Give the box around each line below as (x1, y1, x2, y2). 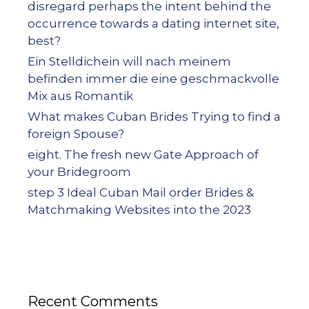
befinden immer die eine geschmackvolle (28, 72, 279, 86)
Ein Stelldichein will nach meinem (28, 54, 231, 68)
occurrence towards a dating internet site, (28, 17, 279, 30)
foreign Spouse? (28, 127, 124, 141)
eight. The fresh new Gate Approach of (28, 148, 259, 161)
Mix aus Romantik (28, 89, 133, 103)
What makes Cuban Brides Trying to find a (28, 110, 281, 123)
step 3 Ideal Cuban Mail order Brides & (28, 186, 254, 199)
